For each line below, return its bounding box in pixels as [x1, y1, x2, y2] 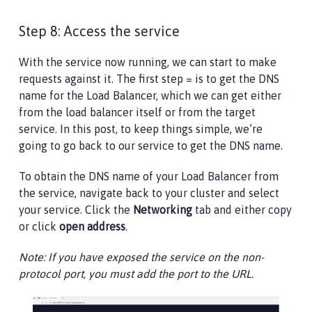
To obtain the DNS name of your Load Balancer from [19, 170, 279, 182]
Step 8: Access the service [19, 23, 180, 39]
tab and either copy [192, 203, 292, 216]
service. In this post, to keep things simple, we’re [19, 123, 263, 135]
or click [19, 220, 59, 233]
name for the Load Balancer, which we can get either [19, 89, 281, 102]
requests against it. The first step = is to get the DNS [19, 72, 279, 85]
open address [59, 220, 125, 233]
